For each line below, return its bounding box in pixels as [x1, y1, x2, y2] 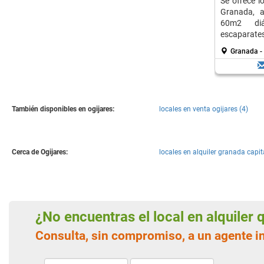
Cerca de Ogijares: [12, 148, 68, 156]
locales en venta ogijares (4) [159, 105, 248, 113]
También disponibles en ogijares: [12, 105, 114, 113]
